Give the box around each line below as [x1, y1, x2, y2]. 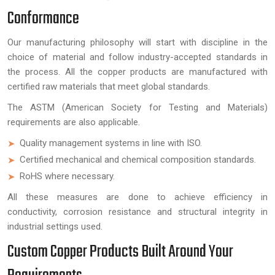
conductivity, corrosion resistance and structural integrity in [7, 206, 268, 217]
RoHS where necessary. [20, 171, 115, 182]
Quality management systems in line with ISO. [20, 137, 202, 149]
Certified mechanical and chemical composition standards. [20, 154, 256, 165]
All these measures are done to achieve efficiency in [7, 192, 268, 203]
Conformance [7, 6, 79, 32]
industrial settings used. [7, 221, 103, 232]
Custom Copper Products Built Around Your [7, 239, 233, 265]
